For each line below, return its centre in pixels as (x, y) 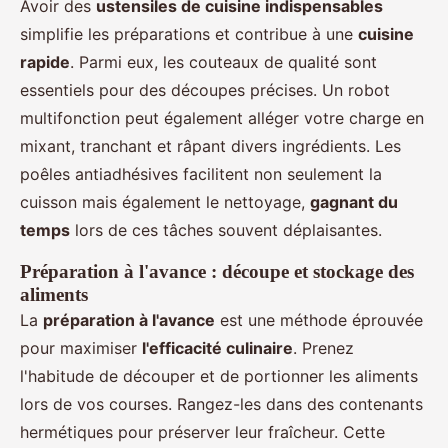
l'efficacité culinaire (217, 348)
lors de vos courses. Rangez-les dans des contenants (221, 404)
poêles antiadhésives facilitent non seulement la (201, 174)
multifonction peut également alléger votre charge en (222, 118)
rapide (45, 62)
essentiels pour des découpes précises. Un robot (205, 90)
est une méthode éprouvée (319, 320)
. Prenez (323, 348)
